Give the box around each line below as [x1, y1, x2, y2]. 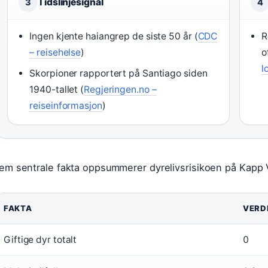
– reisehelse [29, 47, 81, 58]
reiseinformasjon [29, 100, 102, 111]
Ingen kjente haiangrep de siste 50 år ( [29, 31, 198, 42]
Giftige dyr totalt [4, 234, 77, 245]
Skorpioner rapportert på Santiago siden [29, 68, 208, 79]
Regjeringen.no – [84, 84, 157, 95]
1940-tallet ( [29, 84, 84, 95]
